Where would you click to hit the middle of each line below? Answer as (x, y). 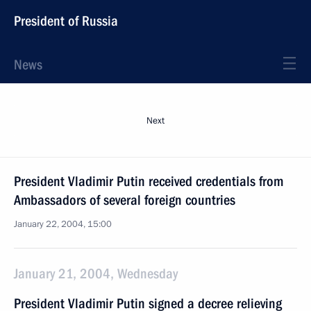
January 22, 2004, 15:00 (63, 224)
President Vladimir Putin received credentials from (149, 181)
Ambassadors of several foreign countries (125, 200)
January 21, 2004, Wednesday (96, 274)
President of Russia (66, 21)
